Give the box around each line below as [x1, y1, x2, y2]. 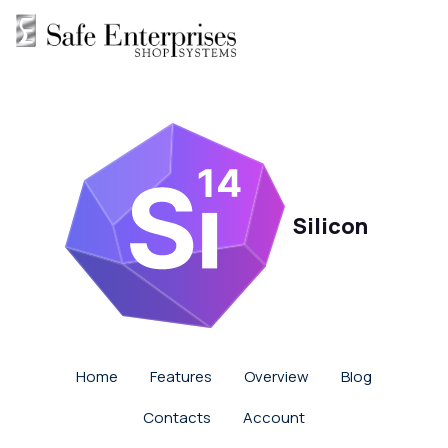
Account [243, 407, 305, 429]
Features [150, 366, 212, 388]
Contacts [143, 407, 211, 429]
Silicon [292, 210, 368, 241]
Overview [244, 366, 309, 388]
